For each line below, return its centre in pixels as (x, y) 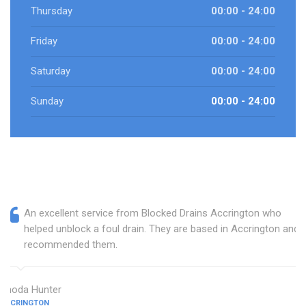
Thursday (52, 11)
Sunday (47, 101)
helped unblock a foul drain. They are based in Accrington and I (164, 229)
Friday (44, 41)
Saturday (51, 71)
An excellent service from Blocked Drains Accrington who (153, 213)
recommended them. (71, 245)
